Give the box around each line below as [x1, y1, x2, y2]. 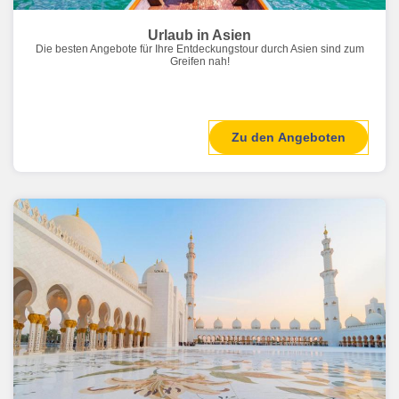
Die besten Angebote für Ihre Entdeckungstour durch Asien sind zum [35, 43, 364, 56]
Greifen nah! [169, 55, 230, 69]
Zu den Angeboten [232, 130, 346, 145]
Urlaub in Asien [148, 27, 251, 44]
